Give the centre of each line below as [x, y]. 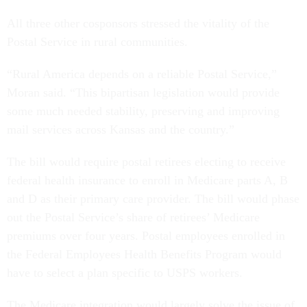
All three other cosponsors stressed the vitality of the [138, 23]
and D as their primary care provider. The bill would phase [153, 199]
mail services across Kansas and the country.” [121, 130]
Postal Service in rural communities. [97, 42]
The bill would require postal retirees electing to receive [146, 162]
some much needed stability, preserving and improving [143, 111]
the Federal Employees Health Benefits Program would [144, 254]
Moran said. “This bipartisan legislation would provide [143, 93]
